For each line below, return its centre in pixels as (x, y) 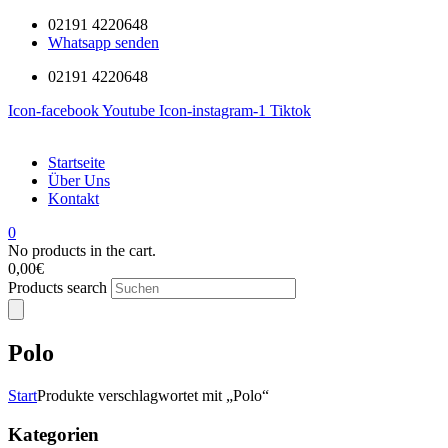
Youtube (128, 110)
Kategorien (53, 434)
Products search (59, 287)
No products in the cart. (82, 250)
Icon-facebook (53, 110)
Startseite (76, 162)
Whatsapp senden (103, 42)
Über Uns (79, 180)
